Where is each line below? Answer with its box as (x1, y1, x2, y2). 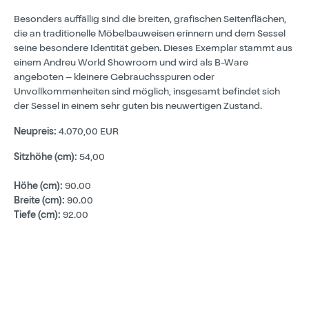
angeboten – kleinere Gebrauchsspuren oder (14, 72, 215, 83)
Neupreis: (14, 127, 57, 137)
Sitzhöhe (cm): (14, 152, 77, 163)
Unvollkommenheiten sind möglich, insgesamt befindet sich (14, 87, 280, 97)
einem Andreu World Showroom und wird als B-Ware (14, 58, 248, 68)
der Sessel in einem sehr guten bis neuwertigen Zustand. (14, 101, 262, 112)
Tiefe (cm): (14, 210, 61, 221)
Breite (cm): (14, 196, 65, 206)
